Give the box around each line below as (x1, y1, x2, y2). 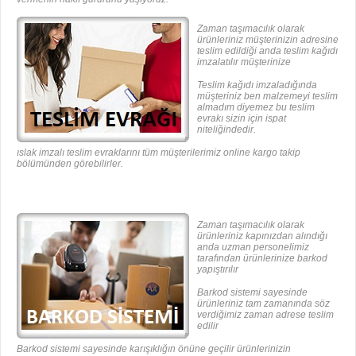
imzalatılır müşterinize (197, 56, 291, 68)
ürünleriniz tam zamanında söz (197, 297, 330, 309)
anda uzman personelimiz (197, 241, 309, 253)
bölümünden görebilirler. (17, 157, 123, 169)
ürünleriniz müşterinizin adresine (197, 33, 339, 45)
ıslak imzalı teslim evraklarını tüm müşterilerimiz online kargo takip (17, 146, 300, 158)
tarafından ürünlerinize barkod (197, 252, 327, 264)
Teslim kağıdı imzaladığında (197, 79, 317, 91)
